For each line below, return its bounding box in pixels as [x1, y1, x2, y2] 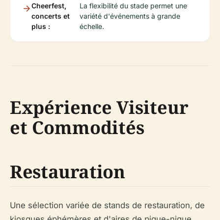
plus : [31, 22, 50, 31]
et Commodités [10, 115, 144, 140]
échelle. [79, 22, 104, 31]
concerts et [31, 12, 70, 21]
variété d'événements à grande [79, 12, 180, 21]
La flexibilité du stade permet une [79, 1, 187, 10]
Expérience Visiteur [10, 95, 189, 120]
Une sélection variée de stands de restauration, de [10, 200, 205, 211]
